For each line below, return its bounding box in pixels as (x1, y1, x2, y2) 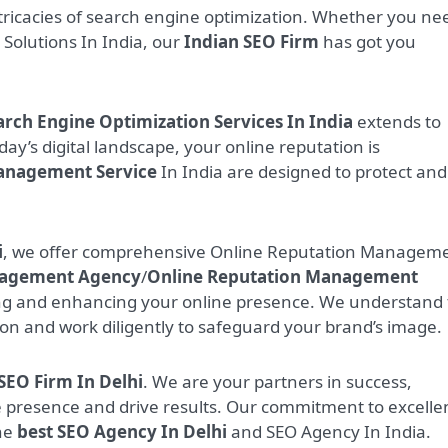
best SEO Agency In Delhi (17, 420, 227, 444)
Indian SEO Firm (184, 30, 319, 54)
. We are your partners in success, (143, 370, 412, 394)
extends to (353, 110, 441, 134)
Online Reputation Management (147, 265, 418, 289)
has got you (319, 30, 416, 54)
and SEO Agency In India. (227, 420, 431, 444)
